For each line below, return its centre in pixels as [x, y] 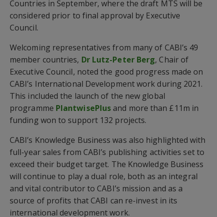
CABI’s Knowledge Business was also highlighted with [108, 140]
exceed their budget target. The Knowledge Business [107, 164]
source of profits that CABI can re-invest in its [94, 200]
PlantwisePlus [83, 108]
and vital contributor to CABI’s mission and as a [96, 188]
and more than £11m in [155, 108]
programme [33, 108]
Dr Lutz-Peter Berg [118, 59]
